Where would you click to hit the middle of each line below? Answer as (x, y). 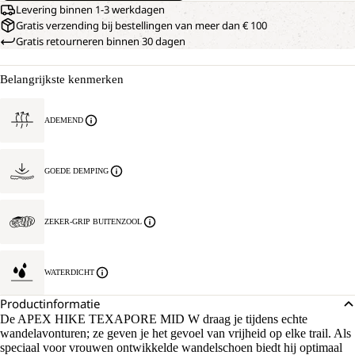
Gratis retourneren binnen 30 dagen (101, 41)
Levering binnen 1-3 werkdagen (90, 10)
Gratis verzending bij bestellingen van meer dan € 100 (141, 25)
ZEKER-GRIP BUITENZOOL (93, 221)
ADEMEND (64, 120)
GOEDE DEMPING (76, 171)
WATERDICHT (69, 272)
